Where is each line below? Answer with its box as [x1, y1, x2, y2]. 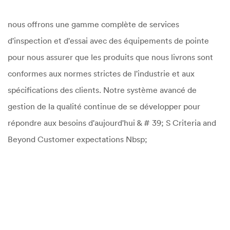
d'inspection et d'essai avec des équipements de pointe [8, 35, 209, 46]
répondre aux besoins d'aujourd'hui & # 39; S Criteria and [8, 118, 216, 128]
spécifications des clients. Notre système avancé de [8, 85, 197, 95]
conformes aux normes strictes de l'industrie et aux [8, 68, 195, 79]
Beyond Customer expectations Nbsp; [8, 134, 147, 144]
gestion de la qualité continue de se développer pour [8, 101, 200, 111]
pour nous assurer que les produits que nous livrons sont [8, 52, 213, 62]
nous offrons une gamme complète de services [8, 19, 179, 29]
